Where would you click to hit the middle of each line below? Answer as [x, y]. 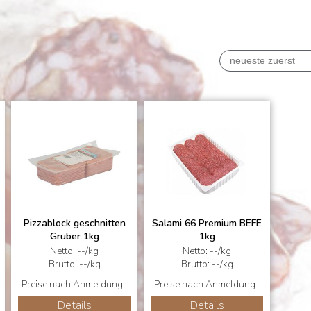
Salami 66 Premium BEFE [207, 223]
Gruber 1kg [74, 236]
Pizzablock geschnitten [74, 223]
